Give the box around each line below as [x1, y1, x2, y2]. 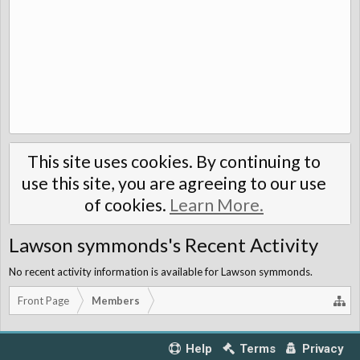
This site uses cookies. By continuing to [27, 151, 321, 172]
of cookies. [84, 194, 170, 215]
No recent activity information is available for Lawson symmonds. [9, 265, 313, 278]
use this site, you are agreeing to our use [22, 173, 326, 194]
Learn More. [170, 194, 264, 215]
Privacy [302, 342, 344, 356]
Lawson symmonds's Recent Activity [9, 233, 318, 256]
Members [92, 294, 140, 307]
